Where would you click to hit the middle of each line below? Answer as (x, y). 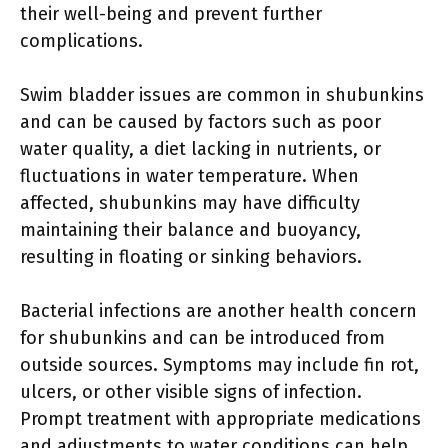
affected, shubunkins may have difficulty (190, 202)
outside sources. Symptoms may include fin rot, (219, 364)
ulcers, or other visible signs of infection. (191, 391)
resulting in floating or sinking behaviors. (191, 256)
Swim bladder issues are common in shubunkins (222, 94)
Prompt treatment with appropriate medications (220, 418)
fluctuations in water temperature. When (189, 175)
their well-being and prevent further (171, 13)
